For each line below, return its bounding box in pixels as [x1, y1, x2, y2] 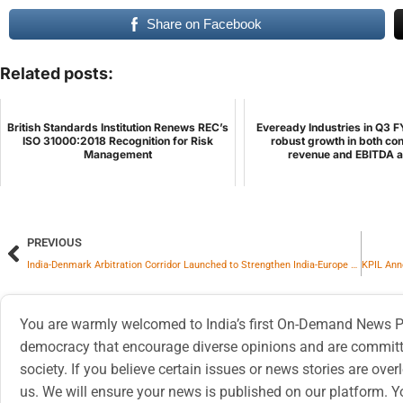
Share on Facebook [147, 16, 263, 32]
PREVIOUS [27, 236, 82, 250]
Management [83, 148, 152, 162]
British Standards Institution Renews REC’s [6, 121, 228, 135]
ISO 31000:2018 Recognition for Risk [22, 134, 213, 148]
